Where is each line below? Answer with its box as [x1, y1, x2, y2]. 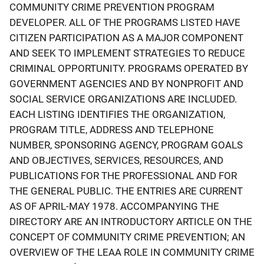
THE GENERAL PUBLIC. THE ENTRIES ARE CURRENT [9, 184, 243, 197]
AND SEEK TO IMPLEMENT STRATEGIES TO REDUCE [9, 47, 245, 59]
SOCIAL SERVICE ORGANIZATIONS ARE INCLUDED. [9, 93, 237, 105]
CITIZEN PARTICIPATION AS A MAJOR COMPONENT [9, 31, 243, 44]
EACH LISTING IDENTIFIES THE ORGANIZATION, [9, 108, 225, 120]
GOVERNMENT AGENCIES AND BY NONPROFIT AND [9, 77, 243, 90]
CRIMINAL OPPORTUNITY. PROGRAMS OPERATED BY [9, 62, 248, 74]
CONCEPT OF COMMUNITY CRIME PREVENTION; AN [9, 230, 245, 243]
